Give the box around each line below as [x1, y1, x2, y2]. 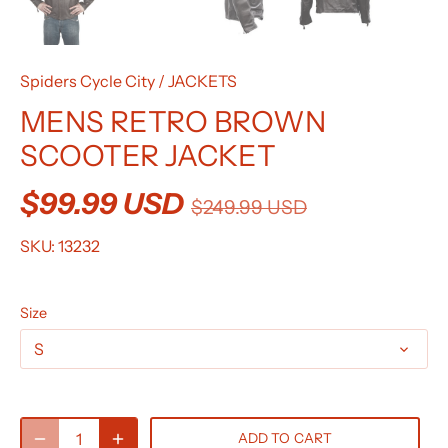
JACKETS [168, 70, 237, 91]
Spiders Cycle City [20, 70, 155, 91]
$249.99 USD [191, 194, 307, 219]
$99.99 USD [20, 185, 184, 221]
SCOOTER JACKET [20, 137, 276, 173]
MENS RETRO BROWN [20, 103, 326, 139]
